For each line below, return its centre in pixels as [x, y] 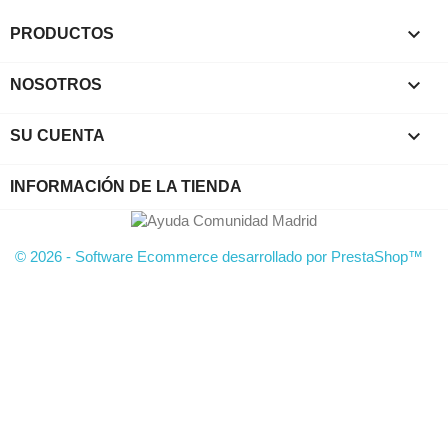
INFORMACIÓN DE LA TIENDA [126, 186]
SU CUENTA [57, 135]
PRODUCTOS [62, 33]
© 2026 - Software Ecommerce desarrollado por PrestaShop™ [219, 256]
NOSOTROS [56, 84]
